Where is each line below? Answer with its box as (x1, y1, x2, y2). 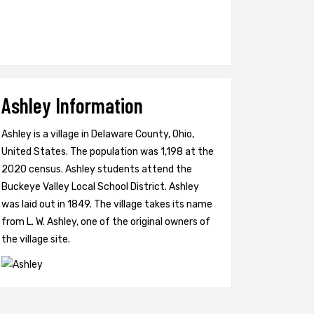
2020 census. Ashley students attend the (1, 163, 192, 175)
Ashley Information (1, 93, 143, 118)
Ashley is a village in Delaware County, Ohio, (1, 128, 194, 140)
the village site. (1, 233, 70, 245)
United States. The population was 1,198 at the (1, 146, 214, 158)
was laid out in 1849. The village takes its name (1, 198, 212, 210)
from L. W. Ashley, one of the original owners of (1, 216, 210, 228)
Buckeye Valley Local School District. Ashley (1, 181, 199, 193)
